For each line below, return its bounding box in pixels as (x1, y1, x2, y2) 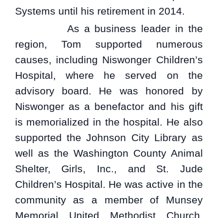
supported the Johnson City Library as (15, 131, 203, 143)
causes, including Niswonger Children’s (15, 54, 203, 65)
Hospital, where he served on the (15, 69, 203, 81)
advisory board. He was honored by (15, 85, 203, 96)
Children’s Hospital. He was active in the (15, 178, 203, 190)
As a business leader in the (15, 22, 203, 34)
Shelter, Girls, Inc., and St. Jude (15, 163, 203, 174)
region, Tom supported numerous (15, 38, 203, 50)
